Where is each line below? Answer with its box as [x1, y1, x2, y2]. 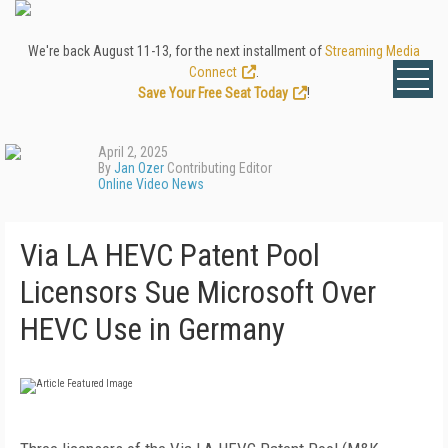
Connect [189, 64, 237, 80]
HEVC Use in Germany [20, 311, 285, 348]
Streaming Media [325, 43, 420, 59]
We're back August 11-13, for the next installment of [28, 43, 325, 59]
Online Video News [98, 176, 204, 192]
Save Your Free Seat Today [138, 85, 288, 101]
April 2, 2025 [98, 144, 168, 160]
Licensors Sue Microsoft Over [20, 274, 376, 311]
